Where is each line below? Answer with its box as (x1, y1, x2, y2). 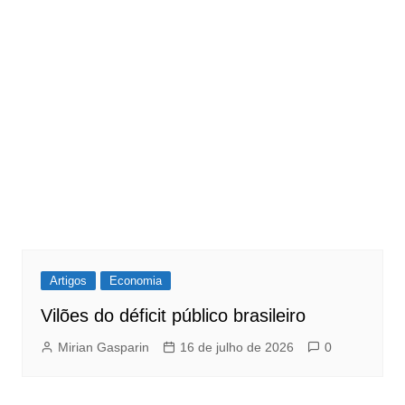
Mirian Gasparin (57, 340, 149, 355)
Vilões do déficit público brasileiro (40, 306, 306, 326)
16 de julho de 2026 (179, 340, 294, 355)
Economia (108, 274, 162, 288)
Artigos (49, 274, 87, 288)
